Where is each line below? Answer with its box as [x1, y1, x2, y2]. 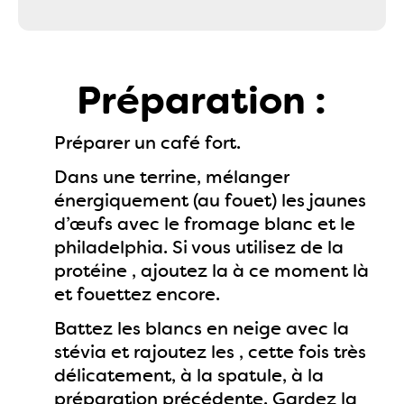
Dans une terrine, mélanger [54, 165, 289, 188]
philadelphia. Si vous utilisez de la [54, 235, 344, 259]
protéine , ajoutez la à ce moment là [54, 259, 369, 282]
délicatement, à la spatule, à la [54, 363, 324, 387]
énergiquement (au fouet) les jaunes [54, 188, 366, 212]
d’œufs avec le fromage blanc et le [54, 212, 355, 235]
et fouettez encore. [54, 282, 220, 306]
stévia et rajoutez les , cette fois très [54, 340, 366, 363]
